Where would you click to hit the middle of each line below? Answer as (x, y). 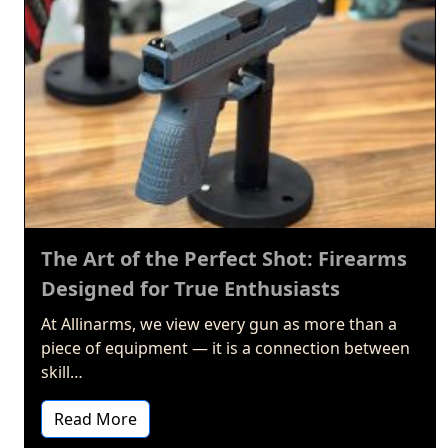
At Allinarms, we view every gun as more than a (219, 324)
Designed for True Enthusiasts (190, 289)
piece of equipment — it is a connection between (225, 348)
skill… (62, 372)
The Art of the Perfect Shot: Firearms (224, 259)
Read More (95, 419)
